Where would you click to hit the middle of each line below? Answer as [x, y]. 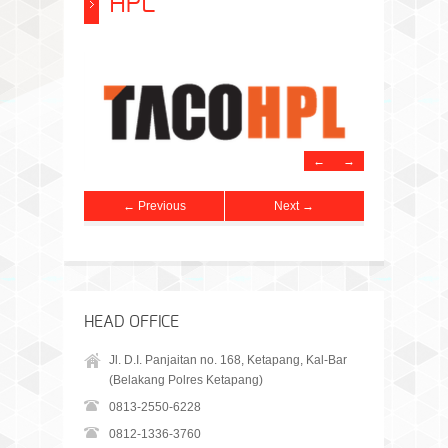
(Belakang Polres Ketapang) [186, 380]
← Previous [154, 206]
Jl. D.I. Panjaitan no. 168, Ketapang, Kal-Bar [228, 360]
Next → [294, 206]
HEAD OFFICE [131, 322]
